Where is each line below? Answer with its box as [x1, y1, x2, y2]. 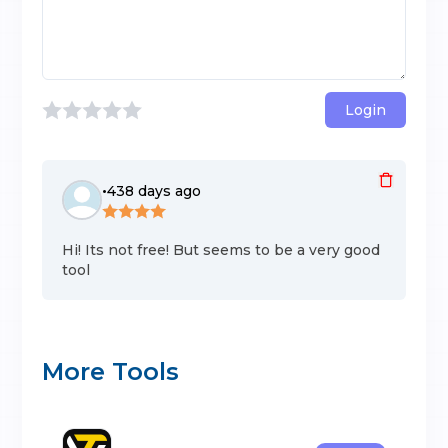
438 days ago [107, 182, 202, 201]
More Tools [42, 357, 180, 387]
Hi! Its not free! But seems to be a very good [62, 241, 381, 260]
